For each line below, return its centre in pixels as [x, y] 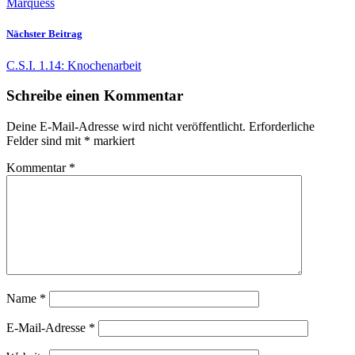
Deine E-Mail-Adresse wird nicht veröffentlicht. [126, 126]
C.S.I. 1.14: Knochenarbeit [74, 65]
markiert [113, 140]
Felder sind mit [45, 140]
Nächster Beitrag [44, 34]
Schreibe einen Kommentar [95, 96]
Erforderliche [282, 126]
